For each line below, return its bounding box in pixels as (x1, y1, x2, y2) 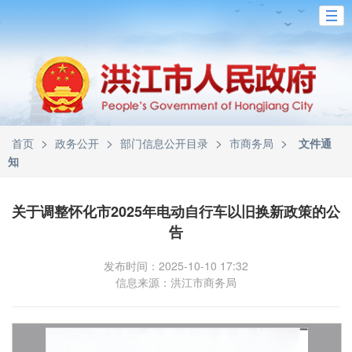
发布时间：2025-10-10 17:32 (104, 258, 248, 273)
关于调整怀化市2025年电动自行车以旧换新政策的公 (12, 201, 340, 222)
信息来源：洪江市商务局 (115, 274, 236, 290)
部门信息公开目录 (120, 135, 208, 151)
